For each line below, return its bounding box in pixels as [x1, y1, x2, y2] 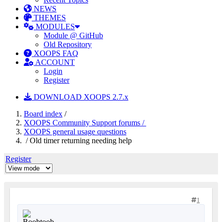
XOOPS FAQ [32, 49, 78, 57]
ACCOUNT [34, 58, 75, 66]
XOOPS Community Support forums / [24, 118, 146, 127]
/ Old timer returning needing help [24, 136, 132, 145]
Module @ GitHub [44, 31, 103, 40]
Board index [24, 110, 62, 118]
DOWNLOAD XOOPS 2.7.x [32, 93, 128, 101]
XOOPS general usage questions [24, 127, 126, 136]
